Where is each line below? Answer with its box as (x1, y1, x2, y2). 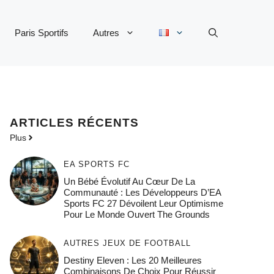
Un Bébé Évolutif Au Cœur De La (63, 176, 195, 187)
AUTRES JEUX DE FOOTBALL (63, 239, 191, 248)
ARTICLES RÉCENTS (10, 116, 139, 130)
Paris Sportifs (15, 28, 68, 39)
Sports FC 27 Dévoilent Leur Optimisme (63, 198, 223, 209)
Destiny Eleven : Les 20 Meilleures (63, 255, 202, 266)
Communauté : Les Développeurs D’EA (63, 187, 221, 198)
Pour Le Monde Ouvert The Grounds (63, 209, 210, 220)
